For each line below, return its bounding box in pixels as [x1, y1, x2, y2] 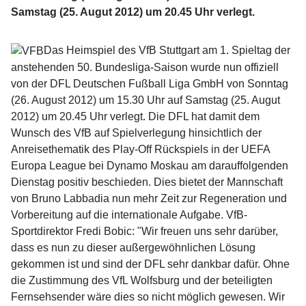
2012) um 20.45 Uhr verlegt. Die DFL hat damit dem [11, 110, 260, 122]
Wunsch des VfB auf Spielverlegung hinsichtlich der [11, 126, 262, 139]
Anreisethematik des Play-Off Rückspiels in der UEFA [11, 143, 270, 155]
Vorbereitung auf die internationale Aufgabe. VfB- [11, 208, 247, 221]
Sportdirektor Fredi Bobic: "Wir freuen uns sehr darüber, [11, 225, 278, 237]
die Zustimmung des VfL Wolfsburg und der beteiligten [11, 274, 273, 286]
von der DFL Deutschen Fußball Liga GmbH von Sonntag [11, 77, 288, 89]
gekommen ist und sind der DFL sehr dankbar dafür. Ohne [11, 258, 290, 270]
